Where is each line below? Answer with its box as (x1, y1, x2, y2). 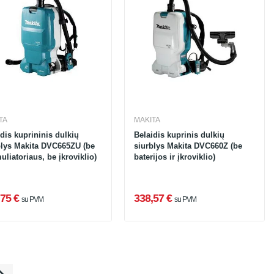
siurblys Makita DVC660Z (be (133, 141, 242, 150)
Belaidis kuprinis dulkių (133, 130, 224, 139)
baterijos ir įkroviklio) (133, 152, 215, 161)
